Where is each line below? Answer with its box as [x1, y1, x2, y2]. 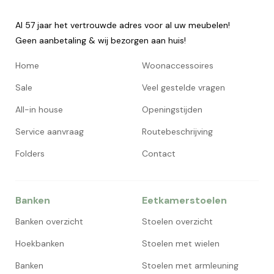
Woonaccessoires [142, 60, 213, 72]
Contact [142, 148, 176, 160]
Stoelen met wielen [142, 238, 220, 250]
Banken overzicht [15, 216, 83, 228]
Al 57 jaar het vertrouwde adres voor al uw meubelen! [15, 20, 230, 31]
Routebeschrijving [142, 126, 213, 138]
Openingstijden [142, 104, 202, 116]
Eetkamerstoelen [142, 194, 227, 207]
